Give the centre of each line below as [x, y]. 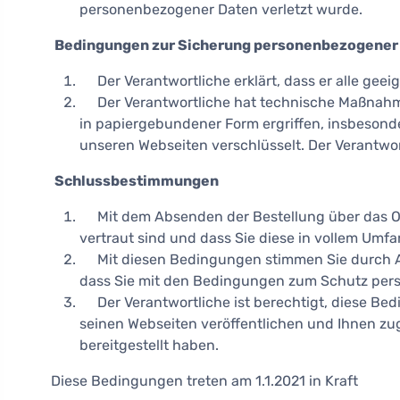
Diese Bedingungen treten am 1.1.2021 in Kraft [204, 381]
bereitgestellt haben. [149, 345]
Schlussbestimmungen [137, 181]
